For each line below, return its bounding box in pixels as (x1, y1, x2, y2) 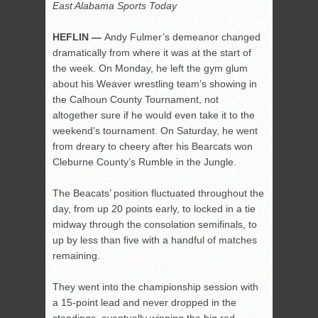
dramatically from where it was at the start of (53, 47, 251, 59)
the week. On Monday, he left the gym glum (53, 62, 248, 75)
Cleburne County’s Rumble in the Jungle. (53, 156, 236, 168)
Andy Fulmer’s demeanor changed (102, 31, 261, 43)
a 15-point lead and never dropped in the (53, 297, 236, 309)
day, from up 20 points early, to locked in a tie (53, 203, 256, 215)
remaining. (53, 250, 100, 262)
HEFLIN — (53, 31, 102, 43)
